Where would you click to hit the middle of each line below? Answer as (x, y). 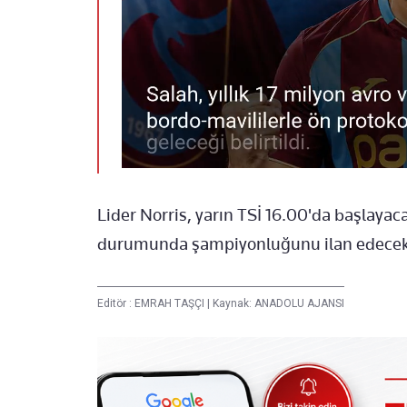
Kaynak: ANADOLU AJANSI (277, 303)
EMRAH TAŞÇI (171, 303)
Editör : (116, 303)
